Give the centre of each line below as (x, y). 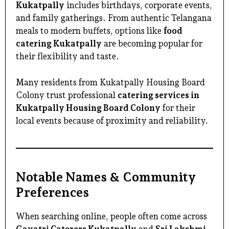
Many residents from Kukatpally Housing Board (110, 82)
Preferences (52, 192)
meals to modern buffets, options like (90, 31)
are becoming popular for (152, 44)
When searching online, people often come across (111, 216)
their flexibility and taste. (67, 56)
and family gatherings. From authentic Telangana (114, 18)
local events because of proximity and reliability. (112, 120)
